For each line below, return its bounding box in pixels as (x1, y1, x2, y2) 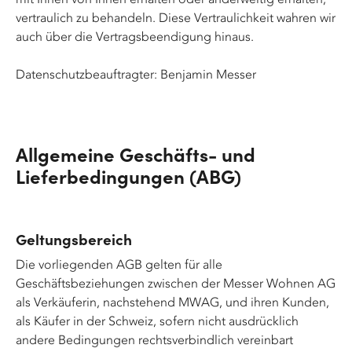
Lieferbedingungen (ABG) (16, 163, 241, 189)
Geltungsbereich (16, 229, 132, 249)
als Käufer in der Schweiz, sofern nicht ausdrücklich (16, 313, 299, 328)
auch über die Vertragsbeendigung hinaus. (16, 29, 257, 44)
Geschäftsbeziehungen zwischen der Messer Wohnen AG (16, 276, 335, 291)
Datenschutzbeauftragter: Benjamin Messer (16, 67, 256, 82)
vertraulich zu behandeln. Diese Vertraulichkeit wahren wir (16, 10, 335, 25)
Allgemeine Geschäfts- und (16, 141, 255, 167)
